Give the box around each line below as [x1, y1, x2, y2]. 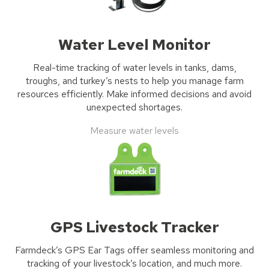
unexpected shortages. [86, 101, 183, 114]
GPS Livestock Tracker [50, 217, 219, 237]
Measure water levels [90, 124, 179, 138]
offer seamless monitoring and [127, 244, 254, 257]
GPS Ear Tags [62, 244, 127, 257]
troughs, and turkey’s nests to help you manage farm [25, 74, 244, 88]
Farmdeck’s [15, 244, 62, 257]
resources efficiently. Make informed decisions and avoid [17, 88, 252, 101]
